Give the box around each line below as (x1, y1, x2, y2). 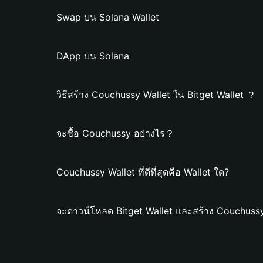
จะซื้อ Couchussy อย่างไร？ (56, 127, 174, 139)
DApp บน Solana (56, 50, 129, 62)
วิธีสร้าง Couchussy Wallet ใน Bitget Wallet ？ (56, 89, 256, 100)
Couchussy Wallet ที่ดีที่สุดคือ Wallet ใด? (56, 166, 229, 178)
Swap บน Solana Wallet (56, 11, 159, 23)
